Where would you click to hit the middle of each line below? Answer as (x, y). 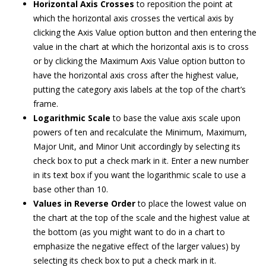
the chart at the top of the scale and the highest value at (142, 218)
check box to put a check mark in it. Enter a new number (141, 161)
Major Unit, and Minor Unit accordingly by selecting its (137, 147)
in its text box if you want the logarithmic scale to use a (140, 175)
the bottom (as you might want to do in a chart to (129, 232)
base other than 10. (71, 189)
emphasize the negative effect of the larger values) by (137, 246)
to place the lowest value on (191, 204)
